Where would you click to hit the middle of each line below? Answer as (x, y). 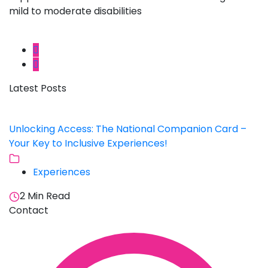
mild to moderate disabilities (75, 11)
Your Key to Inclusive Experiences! (88, 144)
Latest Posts (38, 89)
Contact (29, 211)
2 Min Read (45, 196)
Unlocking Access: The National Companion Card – (128, 129)
